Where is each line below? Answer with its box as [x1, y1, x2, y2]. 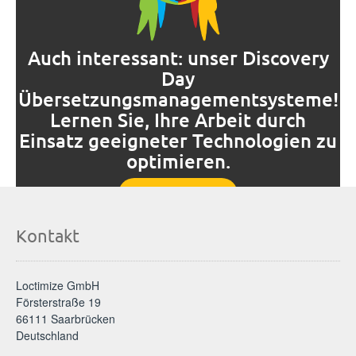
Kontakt [16, 224, 79, 246]
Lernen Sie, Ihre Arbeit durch [50, 106, 306, 132]
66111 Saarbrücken [16, 310, 115, 327]
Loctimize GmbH [16, 277, 99, 293]
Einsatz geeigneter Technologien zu [19, 127, 337, 153]
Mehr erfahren [141, 187, 215, 203]
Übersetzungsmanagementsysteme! [17, 86, 339, 111]
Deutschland [16, 327, 79, 343]
